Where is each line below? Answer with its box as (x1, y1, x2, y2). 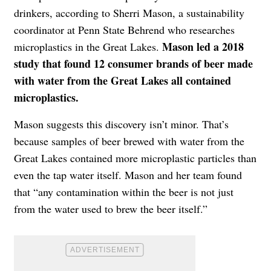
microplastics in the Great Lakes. (14, 39, 162, 54)
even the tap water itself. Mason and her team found (14, 168, 242, 183)
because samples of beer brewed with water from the (14, 134, 244, 149)
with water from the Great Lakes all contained (14, 73, 231, 89)
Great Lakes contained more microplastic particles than (14, 151, 256, 166)
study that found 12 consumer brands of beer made (14, 56, 253, 72)
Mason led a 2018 (162, 39, 244, 55)
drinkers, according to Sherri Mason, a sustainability (14, 5, 244, 21)
